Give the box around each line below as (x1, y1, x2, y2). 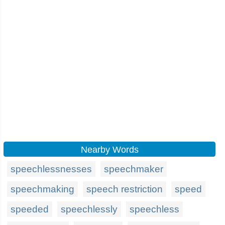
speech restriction (86, 184, 163, 194)
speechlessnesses (11, 164, 92, 174)
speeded (11, 204, 49, 214)
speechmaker (104, 164, 163, 174)
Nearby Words (80, 145, 139, 155)
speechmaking (11, 184, 74, 194)
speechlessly (61, 204, 118, 214)
